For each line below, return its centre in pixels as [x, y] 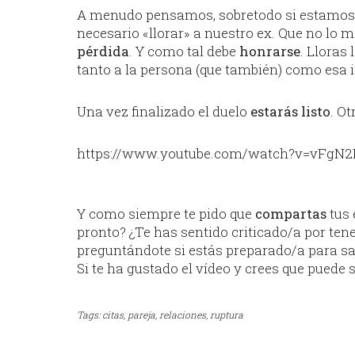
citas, [114, 315]
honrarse [270, 51]
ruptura [227, 315]
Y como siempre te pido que [166, 214]
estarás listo [290, 111]
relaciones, [183, 315]
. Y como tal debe [184, 51]
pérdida [103, 51]
